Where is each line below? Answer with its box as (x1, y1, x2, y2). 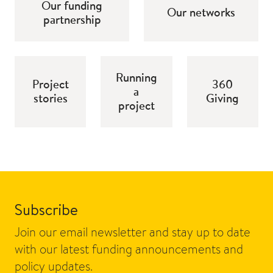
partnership (43, 11, 101, 27)
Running (115, 69, 157, 85)
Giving (206, 90, 239, 107)
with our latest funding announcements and (15, 240, 243, 257)
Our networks (167, 4, 235, 21)
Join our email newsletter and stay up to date (15, 223, 250, 240)
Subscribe (15, 198, 78, 220)
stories (33, 90, 68, 107)
